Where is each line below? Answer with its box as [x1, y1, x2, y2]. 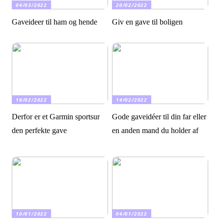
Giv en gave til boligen [112, 18, 183, 27]
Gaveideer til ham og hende [12, 18, 98, 27]
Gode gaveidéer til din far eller [112, 112, 207, 121]
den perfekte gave [12, 126, 67, 135]
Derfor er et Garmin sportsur [12, 112, 100, 121]
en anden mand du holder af [112, 126, 199, 135]
